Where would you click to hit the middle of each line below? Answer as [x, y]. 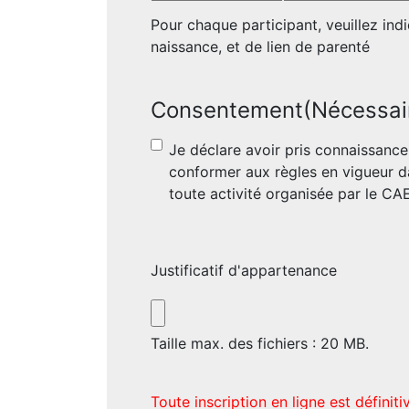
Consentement [227, 110]
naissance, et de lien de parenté [260, 47]
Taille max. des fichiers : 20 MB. [260, 344]
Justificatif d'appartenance [244, 271]
